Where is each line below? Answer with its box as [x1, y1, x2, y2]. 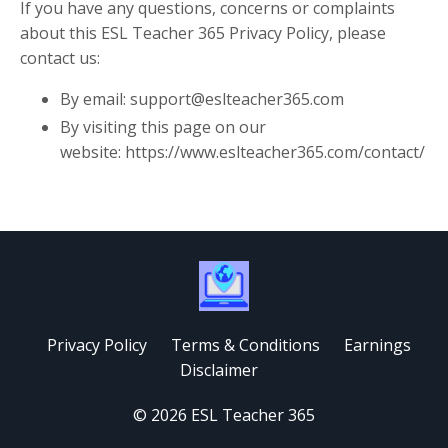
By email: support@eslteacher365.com [60, 88, 344, 111]
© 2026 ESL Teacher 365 [133, 404, 315, 427]
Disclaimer [180, 359, 258, 382]
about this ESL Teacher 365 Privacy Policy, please [20, 22, 386, 45]
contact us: [20, 47, 100, 70]
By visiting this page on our [60, 116, 266, 139]
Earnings [344, 334, 411, 357]
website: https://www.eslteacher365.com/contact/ [60, 141, 425, 164]
